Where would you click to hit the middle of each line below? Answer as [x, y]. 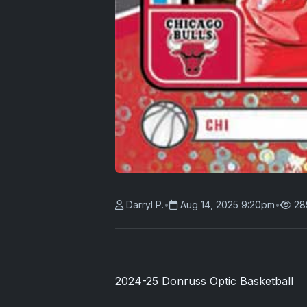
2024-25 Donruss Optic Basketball [204, 281]
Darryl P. [145, 205]
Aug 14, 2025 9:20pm [228, 205]
